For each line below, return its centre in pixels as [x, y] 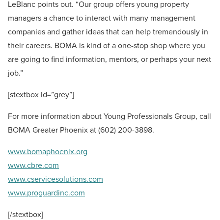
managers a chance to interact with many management [102, 18]
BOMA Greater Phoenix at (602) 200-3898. [81, 130]
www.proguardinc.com [46, 193]
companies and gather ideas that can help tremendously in [108, 32]
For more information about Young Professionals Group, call [110, 116]
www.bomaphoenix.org [48, 151]
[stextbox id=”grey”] [41, 95]
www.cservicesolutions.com [55, 179]
